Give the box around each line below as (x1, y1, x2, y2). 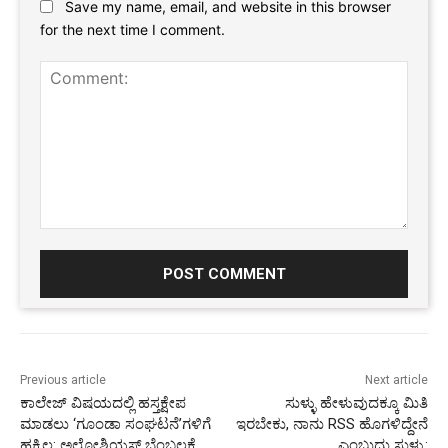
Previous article (20, 372, 106, 387)
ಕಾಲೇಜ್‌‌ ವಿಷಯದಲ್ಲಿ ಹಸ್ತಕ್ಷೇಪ (20, 393, 186, 412)
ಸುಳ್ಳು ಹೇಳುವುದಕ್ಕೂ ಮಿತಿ (284, 393, 428, 412)
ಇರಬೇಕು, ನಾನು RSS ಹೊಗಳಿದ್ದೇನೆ (235, 414, 428, 433)
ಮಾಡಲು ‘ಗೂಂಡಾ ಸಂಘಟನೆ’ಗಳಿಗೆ (20, 414, 211, 433)
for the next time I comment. (40, 20, 225, 38)
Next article (364, 372, 428, 387)
